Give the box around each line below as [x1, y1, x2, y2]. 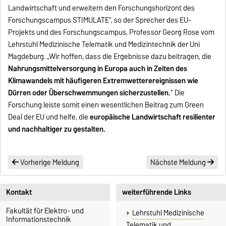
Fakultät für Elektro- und [6, 204, 84, 217]
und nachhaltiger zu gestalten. [8, 123, 106, 135]
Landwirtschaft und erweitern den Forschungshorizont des [8, 2, 195, 14]
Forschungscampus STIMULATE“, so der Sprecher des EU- [8, 14, 192, 26]
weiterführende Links [122, 186, 191, 198]
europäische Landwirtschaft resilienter [90, 110, 216, 123]
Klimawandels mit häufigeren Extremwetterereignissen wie [8, 74, 199, 87]
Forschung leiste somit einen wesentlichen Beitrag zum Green [8, 98, 204, 111]
